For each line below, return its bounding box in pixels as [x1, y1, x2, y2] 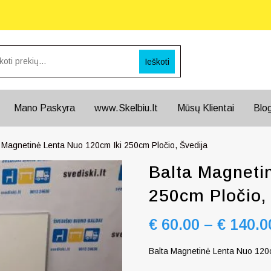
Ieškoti [145, 56, 169, 66]
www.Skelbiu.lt [94, 103, 158, 113]
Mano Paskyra [14, 103, 75, 113]
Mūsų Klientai [177, 103, 234, 113]
